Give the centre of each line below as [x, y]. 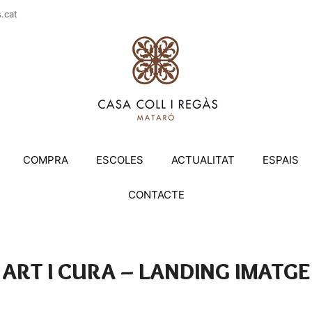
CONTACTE [156, 195]
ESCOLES [120, 160]
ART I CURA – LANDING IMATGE [156, 271]
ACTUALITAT [203, 160]
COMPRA [46, 160]
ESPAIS [281, 160]
